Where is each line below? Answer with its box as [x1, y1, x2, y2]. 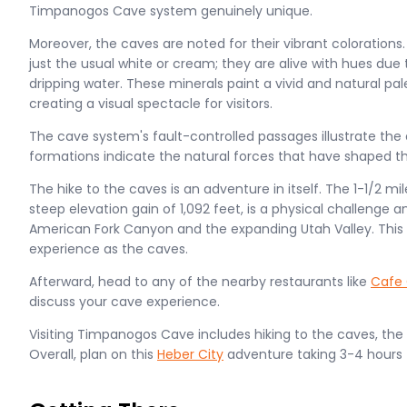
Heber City [157, 345, 223, 363]
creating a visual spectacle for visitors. [29, 94, 273, 113]
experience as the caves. [29, 240, 188, 258]
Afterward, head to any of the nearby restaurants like [29, 273, 371, 291]
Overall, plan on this [29, 345, 157, 363]
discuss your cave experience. [29, 293, 220, 311]
